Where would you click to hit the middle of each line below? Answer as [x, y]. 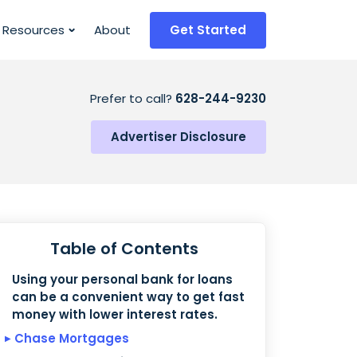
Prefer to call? [133, 98]
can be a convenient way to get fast [128, 297]
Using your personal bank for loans [122, 279]
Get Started [208, 29]
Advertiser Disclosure [178, 137]
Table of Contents [124, 249]
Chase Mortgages [72, 338]
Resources [33, 29]
